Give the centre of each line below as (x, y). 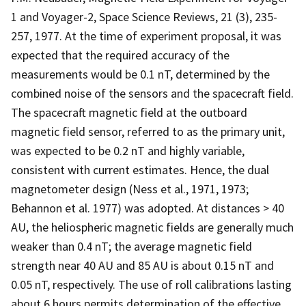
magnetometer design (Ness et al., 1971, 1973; (130, 189)
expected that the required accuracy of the (120, 55)
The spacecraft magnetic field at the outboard (129, 112)
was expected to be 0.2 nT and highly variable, (128, 150)
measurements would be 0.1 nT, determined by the (140, 74)
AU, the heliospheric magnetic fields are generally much (152, 227)
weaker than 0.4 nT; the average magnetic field (131, 246)
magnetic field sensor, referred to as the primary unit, (148, 131)
